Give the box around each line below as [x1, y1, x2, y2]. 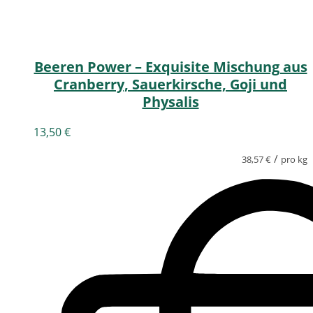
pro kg [281, 153, 307, 166]
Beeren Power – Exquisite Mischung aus [34, 57, 307, 77]
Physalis [142, 92, 199, 112]
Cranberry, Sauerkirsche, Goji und [54, 75, 287, 94]
